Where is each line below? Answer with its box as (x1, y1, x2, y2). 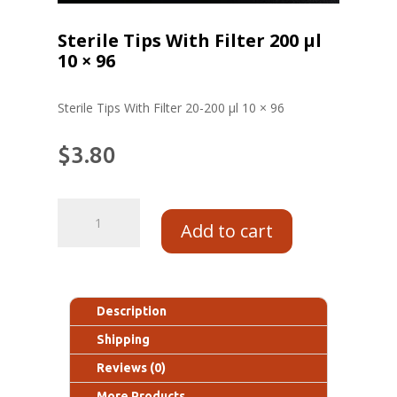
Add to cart (180, 219, 273, 244)
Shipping (97, 332, 151, 347)
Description (97, 304, 167, 319)
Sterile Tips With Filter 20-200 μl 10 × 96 (57, 99, 284, 117)
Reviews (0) (97, 361, 167, 376)
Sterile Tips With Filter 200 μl (57, 28, 322, 53)
